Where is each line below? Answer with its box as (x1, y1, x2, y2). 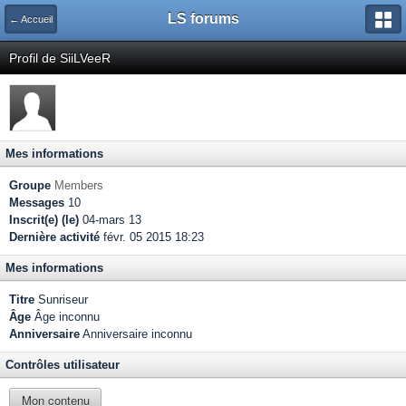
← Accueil (9, 14, 53, 24)
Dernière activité (9, 230, 100, 244)
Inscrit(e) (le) (9, 213, 79, 227)
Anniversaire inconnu (80, 327, 192, 341)
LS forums (167, 11, 239, 26)
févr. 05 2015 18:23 (100, 230, 204, 244)
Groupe (9, 179, 51, 192)
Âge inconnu (31, 310, 100, 324)
